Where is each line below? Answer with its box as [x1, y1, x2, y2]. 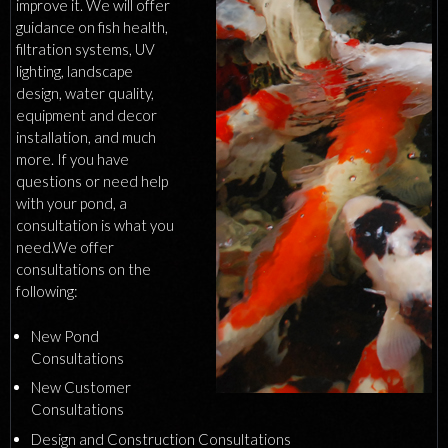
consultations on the [16, 260, 151, 278]
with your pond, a [16, 194, 127, 212]
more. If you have [16, 150, 129, 168]
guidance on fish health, [16, 18, 168, 36]
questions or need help [16, 172, 168, 190]
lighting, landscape [16, 62, 133, 80]
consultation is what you [16, 216, 174, 234]
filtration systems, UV [16, 40, 155, 58]
